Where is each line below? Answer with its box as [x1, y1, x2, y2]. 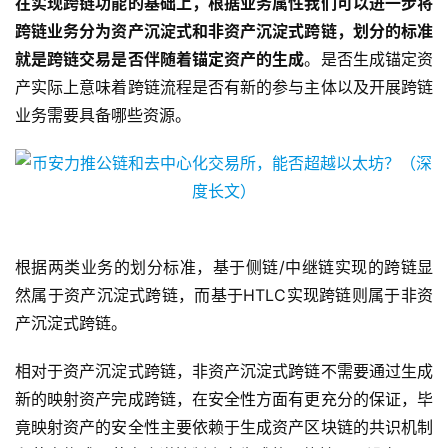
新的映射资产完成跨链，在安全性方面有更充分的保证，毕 [15, 389, 433, 410]
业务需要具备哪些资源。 [15, 105, 191, 126]
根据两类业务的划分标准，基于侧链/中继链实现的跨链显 [15, 257, 433, 278]
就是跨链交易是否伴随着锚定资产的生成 [15, 49, 305, 70]
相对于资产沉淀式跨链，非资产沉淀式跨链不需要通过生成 [15, 361, 433, 382]
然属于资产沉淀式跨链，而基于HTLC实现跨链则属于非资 [15, 285, 433, 306]
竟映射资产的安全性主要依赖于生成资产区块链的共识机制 [15, 417, 433, 438]
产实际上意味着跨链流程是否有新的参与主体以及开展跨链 [15, 77, 433, 98]
